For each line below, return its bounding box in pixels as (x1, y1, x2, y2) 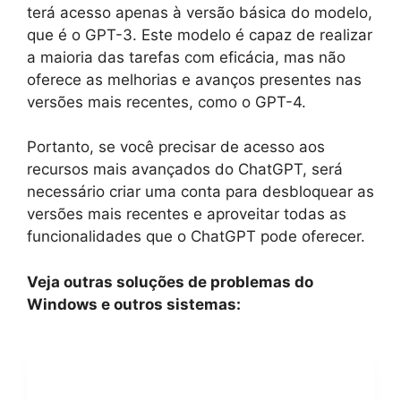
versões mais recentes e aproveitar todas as (27, 205, 346, 224)
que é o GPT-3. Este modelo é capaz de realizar (27, 25, 372, 44)
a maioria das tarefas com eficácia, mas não (27, 47, 346, 66)
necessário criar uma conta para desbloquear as (27, 183, 374, 201)
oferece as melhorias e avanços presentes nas (27, 70, 362, 89)
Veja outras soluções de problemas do (27, 272, 313, 291)
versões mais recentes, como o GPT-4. (27, 92, 306, 111)
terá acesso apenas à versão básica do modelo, (27, 3, 372, 21)
